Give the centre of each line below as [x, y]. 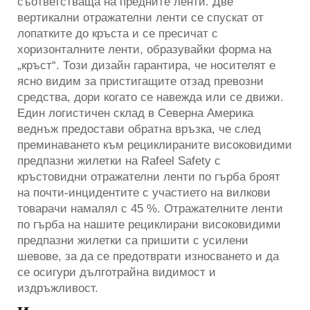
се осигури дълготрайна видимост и [117, 272]
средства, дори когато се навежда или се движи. [151, 97]
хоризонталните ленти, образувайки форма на [144, 49]
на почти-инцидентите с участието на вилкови [144, 192]
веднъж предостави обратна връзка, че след [139, 129]
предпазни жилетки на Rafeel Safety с [119, 161]
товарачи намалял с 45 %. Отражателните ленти [150, 208]
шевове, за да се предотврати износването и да [148, 256]
